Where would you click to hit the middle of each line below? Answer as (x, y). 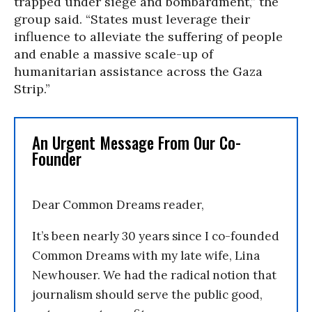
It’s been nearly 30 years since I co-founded (156, 236)
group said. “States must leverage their (132, 19)
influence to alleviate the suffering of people (148, 36)
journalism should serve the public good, (147, 294)
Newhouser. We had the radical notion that (154, 275)
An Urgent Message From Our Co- (136, 142)
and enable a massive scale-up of (114, 54)
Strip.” (32, 88)
